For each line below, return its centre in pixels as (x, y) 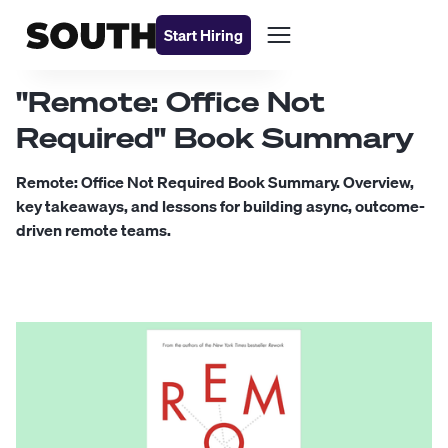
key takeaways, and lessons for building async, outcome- (220, 206)
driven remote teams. (93, 230)
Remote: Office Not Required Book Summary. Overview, (215, 182)
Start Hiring (203, 35)
